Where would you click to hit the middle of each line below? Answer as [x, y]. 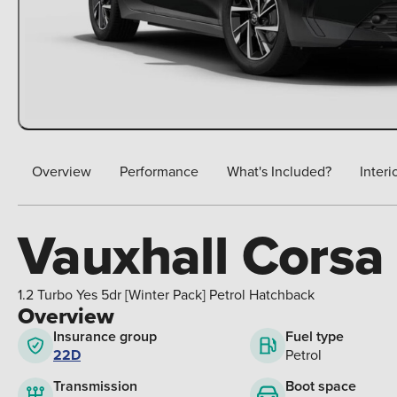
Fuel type [315, 337]
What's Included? [279, 171]
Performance [159, 171]
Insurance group [105, 336]
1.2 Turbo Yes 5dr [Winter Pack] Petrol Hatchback [166, 295]
